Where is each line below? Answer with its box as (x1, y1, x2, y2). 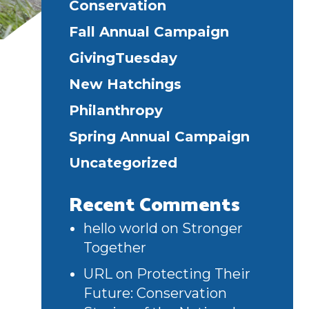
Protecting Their (137, 266, 250, 283)
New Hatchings (69, 76, 181, 93)
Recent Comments (69, 190, 240, 222)
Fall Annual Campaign (69, 23, 229, 41)
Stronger (182, 220, 243, 237)
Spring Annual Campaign (69, 128, 250, 146)
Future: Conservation (83, 285, 227, 302)
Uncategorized (69, 154, 177, 172)
